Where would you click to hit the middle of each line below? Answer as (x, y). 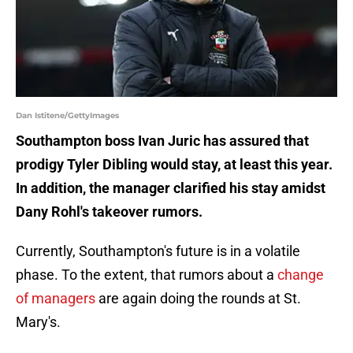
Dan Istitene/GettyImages (67, 116)
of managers (56, 299)
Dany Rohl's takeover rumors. (109, 212)
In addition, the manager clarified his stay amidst (171, 188)
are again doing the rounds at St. (198, 299)
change (301, 275)
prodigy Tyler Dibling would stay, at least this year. (174, 165)
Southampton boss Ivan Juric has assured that (162, 141)
